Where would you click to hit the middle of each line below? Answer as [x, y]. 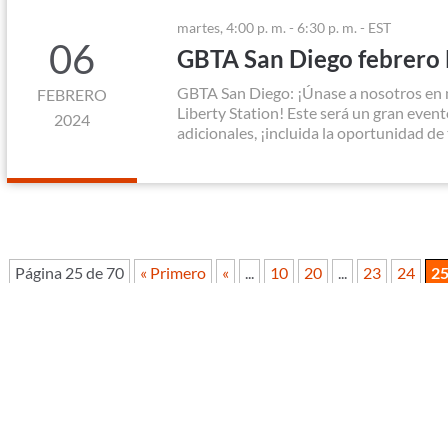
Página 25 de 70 [69, 272]
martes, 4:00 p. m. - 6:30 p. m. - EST [283, 27]
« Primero [172, 272]
